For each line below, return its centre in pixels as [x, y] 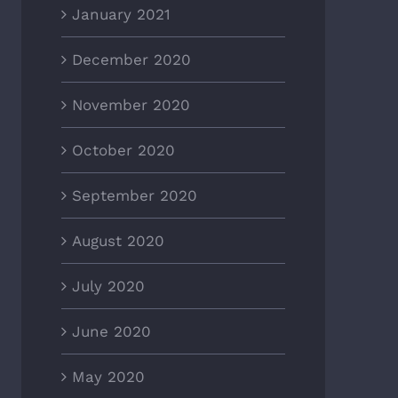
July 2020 [108, 287]
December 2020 [131, 60]
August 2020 [118, 241]
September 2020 [134, 196]
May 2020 [108, 377]
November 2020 [131, 105]
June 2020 [111, 332]
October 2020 [123, 151]
